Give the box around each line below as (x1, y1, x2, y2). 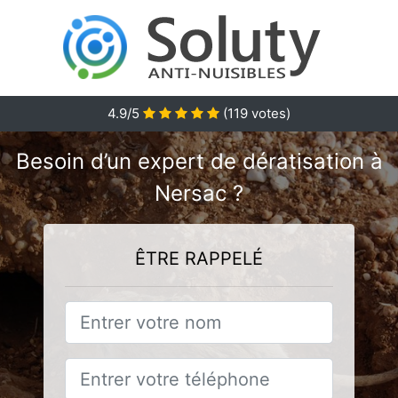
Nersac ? (155, 180, 243, 206)
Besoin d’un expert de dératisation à (15, 148, 383, 174)
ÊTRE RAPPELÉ (135, 248, 263, 269)
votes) (248, 105, 291, 122)
